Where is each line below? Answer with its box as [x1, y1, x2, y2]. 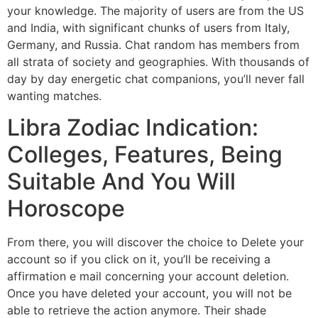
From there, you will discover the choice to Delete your [7, 235, 304, 250]
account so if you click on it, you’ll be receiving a [7, 252, 270, 267]
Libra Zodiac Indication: [7, 114, 258, 142]
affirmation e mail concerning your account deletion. [7, 269, 289, 284]
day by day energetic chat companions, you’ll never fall [7, 71, 305, 86]
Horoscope [7, 194, 125, 223]
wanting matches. [7, 88, 102, 103]
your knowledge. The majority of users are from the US [7, 3, 304, 18]
